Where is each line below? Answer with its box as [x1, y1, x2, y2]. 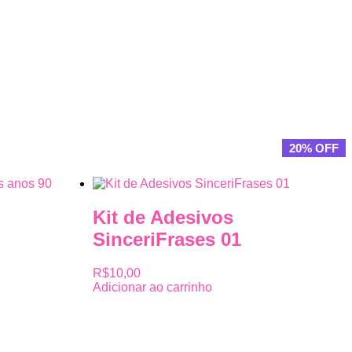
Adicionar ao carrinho [93, 280, 212, 294]
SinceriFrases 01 [93, 228, 241, 250]
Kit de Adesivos [93, 206, 233, 228]
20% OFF [289, 141, 339, 155]
